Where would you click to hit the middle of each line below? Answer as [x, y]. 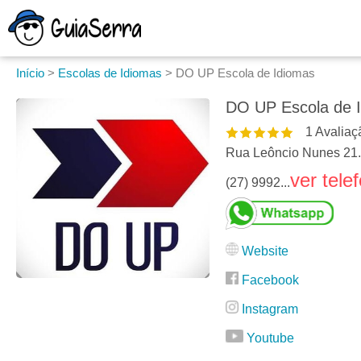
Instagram [270, 309]
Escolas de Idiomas [110, 73]
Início [30, 73]
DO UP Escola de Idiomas [245, 73]
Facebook [270, 280]
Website [265, 251]
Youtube [270, 338]
